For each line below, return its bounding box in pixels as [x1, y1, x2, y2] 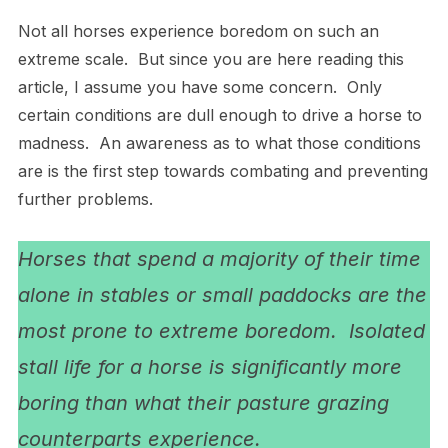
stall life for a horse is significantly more [17, 354, 402, 379]
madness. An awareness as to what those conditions [17, 132, 421, 153]
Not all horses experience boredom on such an [17, 20, 379, 41]
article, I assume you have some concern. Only [17, 76, 382, 97]
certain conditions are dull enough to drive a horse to [17, 104, 422, 125]
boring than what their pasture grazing [17, 390, 389, 415]
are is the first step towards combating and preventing [17, 160, 428, 181]
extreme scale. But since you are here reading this [17, 48, 404, 69]
